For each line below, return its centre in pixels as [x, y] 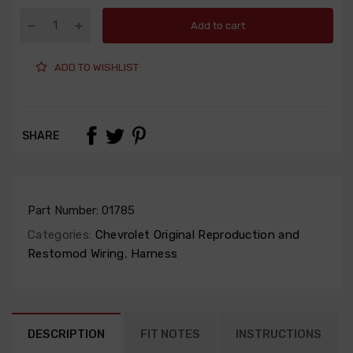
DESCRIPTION [66, 334]
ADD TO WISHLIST [97, 67]
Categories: [60, 235]
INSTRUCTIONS [279, 334]
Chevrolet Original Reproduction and [196, 235]
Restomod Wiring [76, 254]
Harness [152, 254]
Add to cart [218, 25]
